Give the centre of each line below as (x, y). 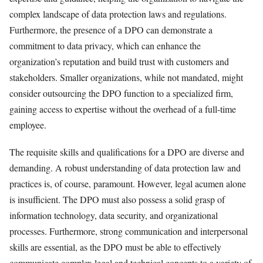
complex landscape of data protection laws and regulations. (118, 14)
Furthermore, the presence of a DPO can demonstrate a (111, 30)
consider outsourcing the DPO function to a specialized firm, (121, 93)
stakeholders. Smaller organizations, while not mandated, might (126, 77)
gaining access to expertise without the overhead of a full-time (123, 109)
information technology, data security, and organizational (114, 215)
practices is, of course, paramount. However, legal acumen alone (128, 184)
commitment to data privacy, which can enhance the (105, 46)
